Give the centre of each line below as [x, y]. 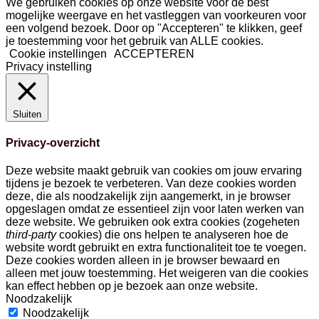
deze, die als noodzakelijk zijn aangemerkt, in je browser [148, 197]
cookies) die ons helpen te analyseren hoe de [172, 235]
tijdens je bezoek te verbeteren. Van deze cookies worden [151, 184]
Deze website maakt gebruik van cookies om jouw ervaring [154, 171]
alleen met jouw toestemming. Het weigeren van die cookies [157, 273]
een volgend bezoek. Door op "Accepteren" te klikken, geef [154, 28]
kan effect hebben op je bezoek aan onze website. [132, 286]
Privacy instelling [49, 66]
